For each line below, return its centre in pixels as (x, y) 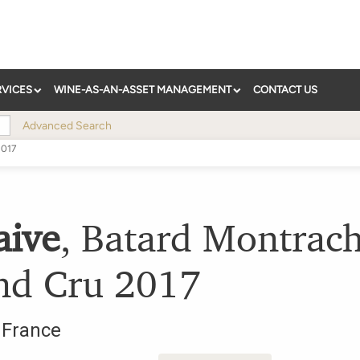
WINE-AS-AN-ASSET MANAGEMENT (143, 90)
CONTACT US (285, 90)
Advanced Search (67, 126)
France (31, 331)
